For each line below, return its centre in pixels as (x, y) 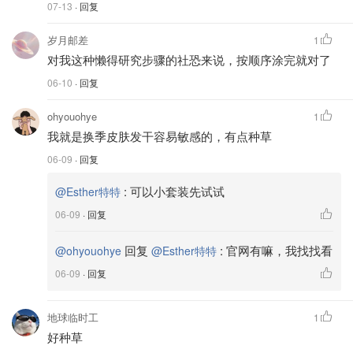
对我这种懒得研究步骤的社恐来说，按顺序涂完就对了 (189, 59)
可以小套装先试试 (177, 191)
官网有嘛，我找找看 (279, 250)
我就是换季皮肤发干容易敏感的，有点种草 (160, 136)
